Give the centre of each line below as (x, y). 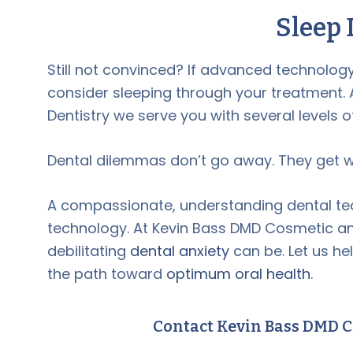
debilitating (89, 251)
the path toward (107, 273)
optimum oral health (238, 273)
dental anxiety (180, 251)
